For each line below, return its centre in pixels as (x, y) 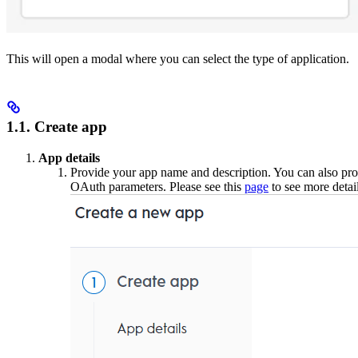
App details (69, 157)
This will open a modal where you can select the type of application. (178, 58)
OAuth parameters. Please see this (157, 186)
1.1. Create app (57, 126)
